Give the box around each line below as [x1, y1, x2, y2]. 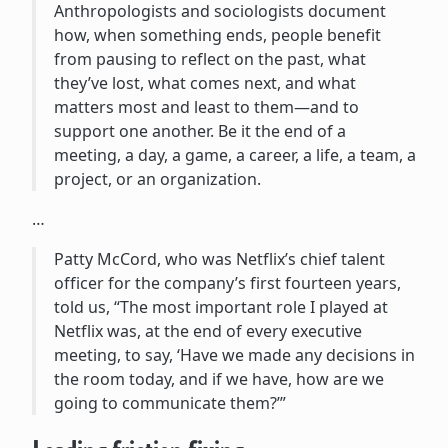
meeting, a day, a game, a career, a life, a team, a [53, 143, 416, 166]
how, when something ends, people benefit [53, 23, 381, 46]
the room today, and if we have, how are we [53, 367, 384, 390]
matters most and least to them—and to [53, 95, 359, 118]
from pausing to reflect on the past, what [53, 47, 366, 70]
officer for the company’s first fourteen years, [53, 271, 401, 294]
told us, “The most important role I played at [53, 295, 388, 318]
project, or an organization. [53, 167, 261, 190]
